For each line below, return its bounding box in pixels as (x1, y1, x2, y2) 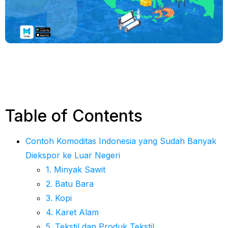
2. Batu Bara (46, 178, 94, 189)
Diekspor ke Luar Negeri (25, 150, 120, 160)
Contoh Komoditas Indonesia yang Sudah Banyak (25, 135, 216, 146)
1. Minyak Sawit (46, 164, 105, 175)
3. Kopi (46, 192, 72, 203)
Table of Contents (5, 105, 142, 126)
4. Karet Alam (46, 207, 99, 217)
